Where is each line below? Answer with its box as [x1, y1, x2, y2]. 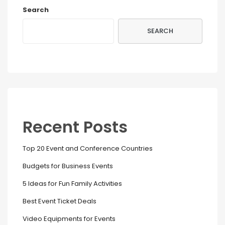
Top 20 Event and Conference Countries [23, 144, 153, 154]
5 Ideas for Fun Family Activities [23, 179, 122, 189]
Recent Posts [23, 116, 128, 139]
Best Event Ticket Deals [23, 196, 96, 206]
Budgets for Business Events [23, 161, 113, 171]
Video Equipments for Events [23, 214, 116, 224]
